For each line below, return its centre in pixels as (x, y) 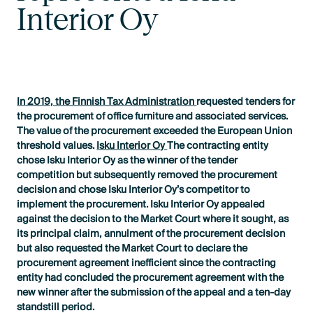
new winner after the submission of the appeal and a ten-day (154, 293)
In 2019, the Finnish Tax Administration (107, 102)
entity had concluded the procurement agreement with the (151, 278)
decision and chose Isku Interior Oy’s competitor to (134, 190)
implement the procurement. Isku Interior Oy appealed (141, 205)
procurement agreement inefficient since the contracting (147, 263)
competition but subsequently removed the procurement (147, 175)
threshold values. (57, 146)
